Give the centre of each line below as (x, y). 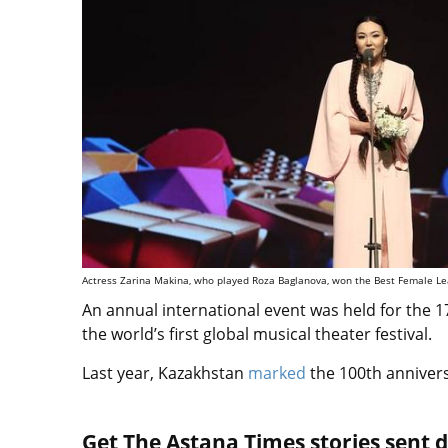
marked (277, 372)
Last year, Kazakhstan (165, 372)
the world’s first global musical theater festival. (257, 333)
